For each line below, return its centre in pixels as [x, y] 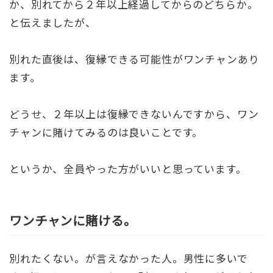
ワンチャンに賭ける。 [73, 220]
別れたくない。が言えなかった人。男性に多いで [129, 258]
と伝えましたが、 [53, 23]
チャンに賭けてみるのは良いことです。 [106, 132]
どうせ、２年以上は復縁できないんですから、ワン [134, 114]
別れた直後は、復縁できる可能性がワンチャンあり [134, 59]
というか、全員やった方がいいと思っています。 [128, 169]
